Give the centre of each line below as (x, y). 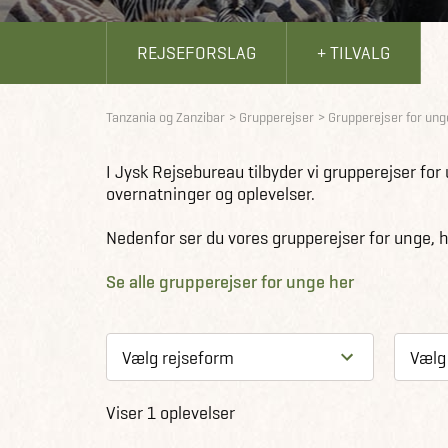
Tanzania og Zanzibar (165, 117)
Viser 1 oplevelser (170, 412)
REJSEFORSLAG (196, 52)
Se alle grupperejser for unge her (230, 281)
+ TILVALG (353, 52)
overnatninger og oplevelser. (210, 193)
